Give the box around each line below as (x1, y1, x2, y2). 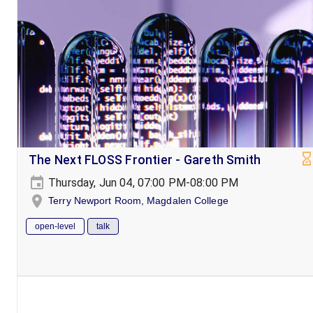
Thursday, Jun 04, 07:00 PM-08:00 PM (45, 175, 239, 189)
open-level (35, 221, 75, 231)
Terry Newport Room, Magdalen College (48, 194, 228, 206)
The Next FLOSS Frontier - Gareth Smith (29, 152, 261, 167)
